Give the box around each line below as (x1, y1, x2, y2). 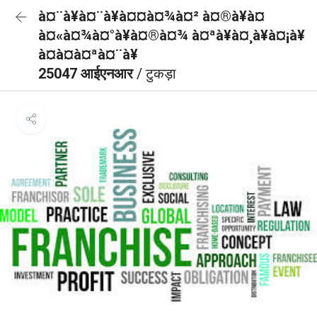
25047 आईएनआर (38, 65, 137, 82)
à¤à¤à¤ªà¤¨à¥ (38, 46, 138, 63)
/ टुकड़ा (137, 65, 176, 82)
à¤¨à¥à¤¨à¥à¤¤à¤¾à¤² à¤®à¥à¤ (38, 8, 265, 25)
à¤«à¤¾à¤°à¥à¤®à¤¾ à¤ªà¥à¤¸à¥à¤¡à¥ (38, 27, 305, 44)
